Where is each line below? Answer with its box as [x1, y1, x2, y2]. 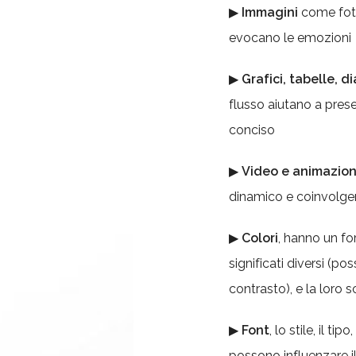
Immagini [242, 5, 301, 20]
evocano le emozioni [229, 30, 351, 45]
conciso [229, 122, 275, 137]
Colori [242, 230, 278, 246]
